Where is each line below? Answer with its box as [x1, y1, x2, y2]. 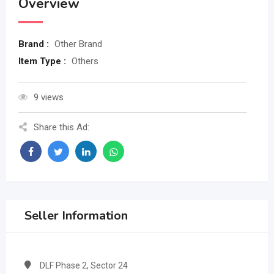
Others [72, 56, 98, 67]
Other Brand [54, 39, 102, 50]
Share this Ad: [34, 122, 89, 133]
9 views [34, 92, 64, 103]
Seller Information [24, 207, 128, 224]
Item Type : [18, 56, 68, 67]
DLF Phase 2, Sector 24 [40, 261, 128, 271]
